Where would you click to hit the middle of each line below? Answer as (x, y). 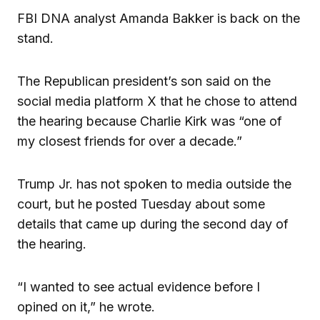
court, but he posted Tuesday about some (141, 204)
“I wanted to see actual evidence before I (139, 286)
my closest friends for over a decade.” (130, 141)
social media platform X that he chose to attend (157, 101)
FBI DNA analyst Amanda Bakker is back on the (159, 18)
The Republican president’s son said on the (144, 81)
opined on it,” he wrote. (86, 306)
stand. (35, 38)
